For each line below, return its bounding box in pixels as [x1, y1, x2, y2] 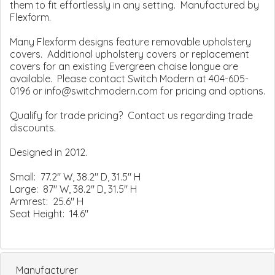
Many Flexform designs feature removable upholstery [10, 35, 251, 48]
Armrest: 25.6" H [10, 195, 83, 207]
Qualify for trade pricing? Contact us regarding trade [10, 109, 253, 122]
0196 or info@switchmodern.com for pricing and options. [10, 84, 265, 97]
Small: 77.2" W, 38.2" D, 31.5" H [10, 170, 141, 183]
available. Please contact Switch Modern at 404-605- [10, 72, 249, 85]
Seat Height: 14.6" [10, 207, 88, 220]
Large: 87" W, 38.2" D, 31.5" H [10, 182, 137, 195]
